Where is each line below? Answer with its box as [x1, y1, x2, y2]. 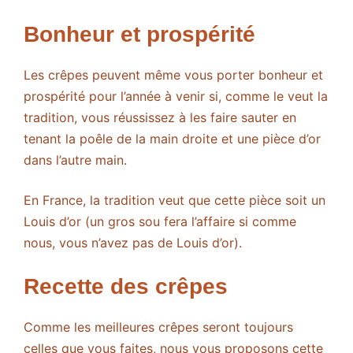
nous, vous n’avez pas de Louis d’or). [24, 235, 242, 251]
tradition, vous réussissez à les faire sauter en [24, 110, 296, 126]
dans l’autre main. [24, 152, 127, 169]
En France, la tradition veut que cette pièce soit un [24, 192, 325, 209]
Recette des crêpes [24, 274, 228, 299]
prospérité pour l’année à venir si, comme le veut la [24, 88, 328, 105]
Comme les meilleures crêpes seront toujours [24, 319, 293, 336]
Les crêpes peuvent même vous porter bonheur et [24, 67, 323, 84]
